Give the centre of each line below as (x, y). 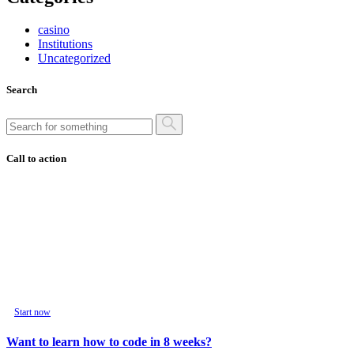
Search (22, 89)
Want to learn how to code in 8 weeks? (109, 342)
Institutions (65, 44)
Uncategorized (74, 58)
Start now (32, 313)
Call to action (36, 158)
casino (54, 30)
